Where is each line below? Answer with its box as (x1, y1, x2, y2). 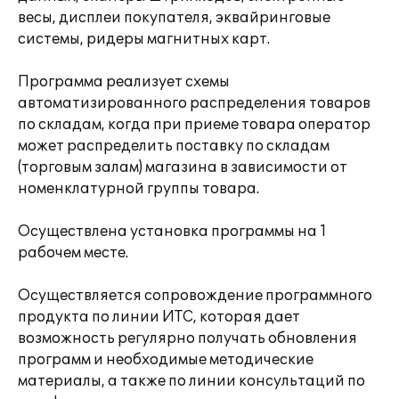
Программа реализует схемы (18, 73, 230, 91)
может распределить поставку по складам (18, 137, 330, 155)
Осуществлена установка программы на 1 (18, 223, 327, 240)
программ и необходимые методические (18, 351, 313, 369)
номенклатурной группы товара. (18, 180, 259, 198)
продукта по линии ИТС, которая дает (18, 308, 300, 326)
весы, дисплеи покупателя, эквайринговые (18, 9, 330, 27)
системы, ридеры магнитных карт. (18, 30, 270, 48)
